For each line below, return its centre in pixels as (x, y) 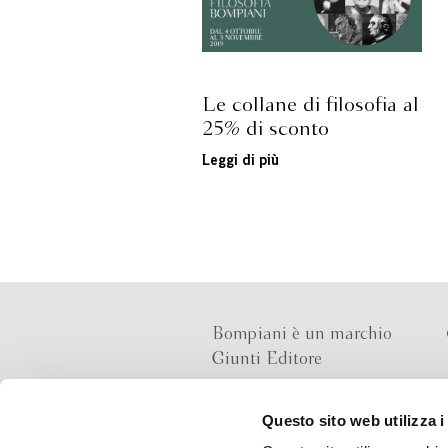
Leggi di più (240, 162)
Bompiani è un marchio (302, 334)
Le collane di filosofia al (310, 105)
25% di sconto (265, 129)
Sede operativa (267, 435)
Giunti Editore (267, 359)
